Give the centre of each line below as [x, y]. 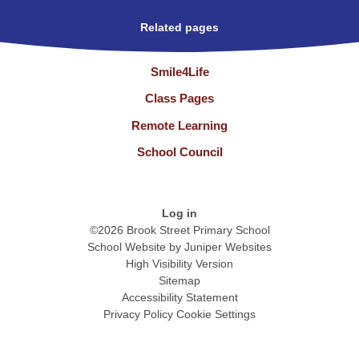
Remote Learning [179, 125]
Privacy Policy [138, 315]
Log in [179, 214]
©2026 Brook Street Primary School [179, 230]
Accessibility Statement [179, 298]
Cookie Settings [216, 315]
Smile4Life [179, 72]
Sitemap [179, 281]
